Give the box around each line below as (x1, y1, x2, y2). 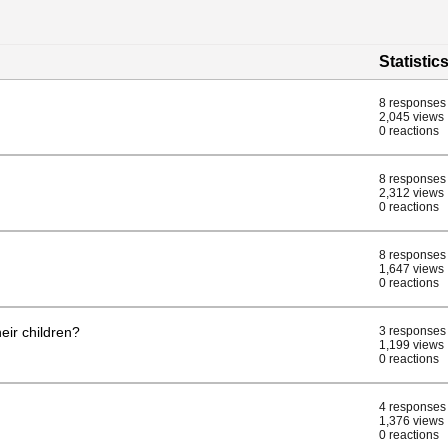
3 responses (379, 324, 446, 338)
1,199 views (379, 338, 444, 352)
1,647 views (379, 262, 444, 276)
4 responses (379, 400, 446, 414)
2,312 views (379, 186, 444, 200)
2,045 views (379, 110, 444, 124)
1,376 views (379, 414, 444, 428)
